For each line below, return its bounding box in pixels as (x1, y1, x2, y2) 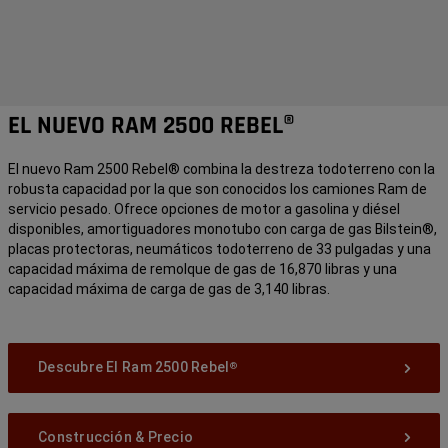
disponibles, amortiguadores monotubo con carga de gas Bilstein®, (8, 220, 437, 237)
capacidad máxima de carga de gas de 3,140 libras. (8, 280, 330, 297)
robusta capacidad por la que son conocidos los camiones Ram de (8, 180, 427, 197)
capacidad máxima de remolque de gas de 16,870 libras (8, 260, 360, 277)
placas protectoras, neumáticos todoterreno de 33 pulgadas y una (8, 240, 431, 257)
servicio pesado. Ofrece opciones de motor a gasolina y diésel (8, 200, 400, 217)
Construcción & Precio (38, 428, 194, 445)
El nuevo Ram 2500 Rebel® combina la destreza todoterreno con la (8, 160, 435, 177)
